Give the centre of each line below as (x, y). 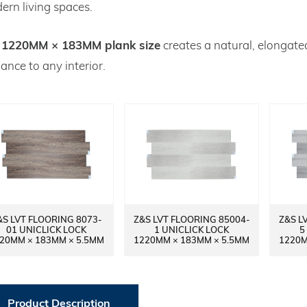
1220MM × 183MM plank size (81, 44)
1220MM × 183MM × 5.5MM (192, 240)
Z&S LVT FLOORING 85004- (192, 220)
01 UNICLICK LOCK (46, 230)
